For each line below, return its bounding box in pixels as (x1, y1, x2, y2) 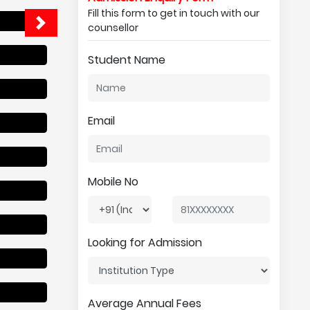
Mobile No (87, 174, 138, 190)
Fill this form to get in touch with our (87, 6, 259, 20)
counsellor (87, 21, 138, 35)
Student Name (87, 52, 165, 68)
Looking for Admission (87, 235, 202, 250)
